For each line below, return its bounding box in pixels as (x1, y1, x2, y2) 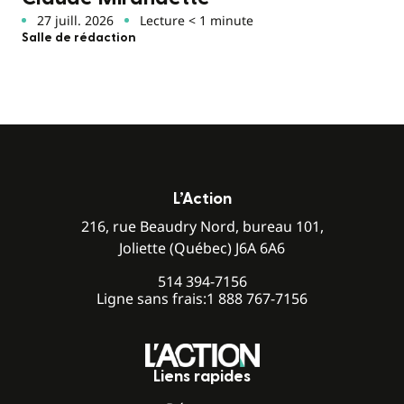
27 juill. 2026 (36, 11, 114, 29)
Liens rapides (153, 369, 251, 385)
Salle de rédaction (22, 31, 136, 44)
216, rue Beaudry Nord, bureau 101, (80, 216, 324, 236)
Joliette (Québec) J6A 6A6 (119, 237, 285, 258)
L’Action (172, 190, 232, 207)
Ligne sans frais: (96, 288, 207, 308)
